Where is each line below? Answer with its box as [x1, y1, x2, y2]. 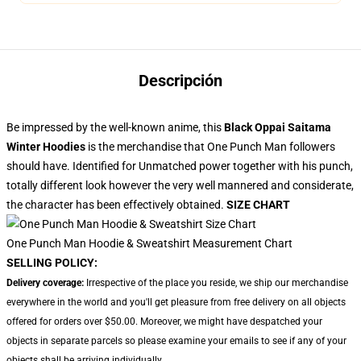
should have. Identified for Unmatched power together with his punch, [6, 160, 353, 172]
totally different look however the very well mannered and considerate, [6, 179, 354, 192]
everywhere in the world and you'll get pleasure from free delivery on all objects [6, 297, 346, 308]
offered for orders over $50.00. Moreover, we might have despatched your [6, 316, 322, 327]
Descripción [139, 71, 222, 90]
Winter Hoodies [6, 140, 88, 153]
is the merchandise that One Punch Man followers [88, 140, 335, 153]
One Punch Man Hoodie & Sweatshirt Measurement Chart [6, 237, 293, 250]
